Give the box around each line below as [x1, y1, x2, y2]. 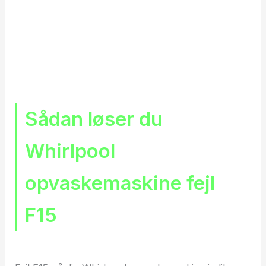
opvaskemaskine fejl [24, 170, 215, 195]
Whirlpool [24, 138, 115, 163]
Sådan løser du [24, 106, 163, 131]
